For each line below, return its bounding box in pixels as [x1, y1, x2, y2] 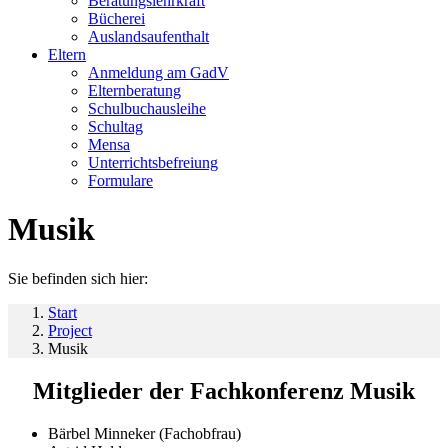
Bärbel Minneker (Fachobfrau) [48, 424, 241, 442]
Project [48, 321, 92, 339]
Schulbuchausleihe [88, 100, 206, 117]
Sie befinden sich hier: [8, 269, 148, 287]
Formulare [88, 172, 153, 189]
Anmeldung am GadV [88, 64, 229, 81]
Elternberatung [88, 82, 181, 99]
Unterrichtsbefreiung [88, 154, 218, 171]
